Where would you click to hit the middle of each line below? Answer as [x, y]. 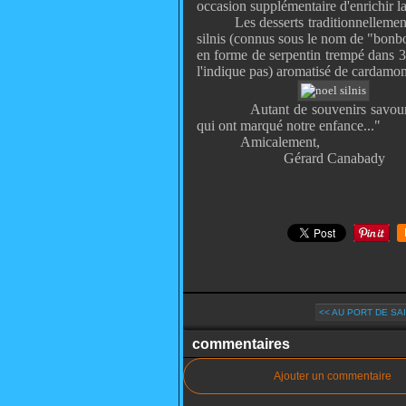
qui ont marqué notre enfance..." [289, 126]
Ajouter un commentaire [333, 376]
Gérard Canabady [334, 158]
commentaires [241, 344]
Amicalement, [280, 142]
